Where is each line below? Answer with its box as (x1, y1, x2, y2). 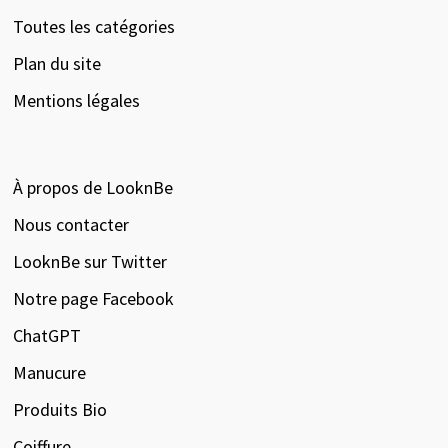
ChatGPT (12, 323, 81, 347)
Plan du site (12, 51, 101, 75)
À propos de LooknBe (12, 175, 173, 199)
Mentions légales (12, 88, 140, 112)
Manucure (12, 360, 86, 384)
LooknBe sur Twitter (12, 249, 167, 273)
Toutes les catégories (12, 14, 175, 38)
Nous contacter (12, 212, 129, 236)
